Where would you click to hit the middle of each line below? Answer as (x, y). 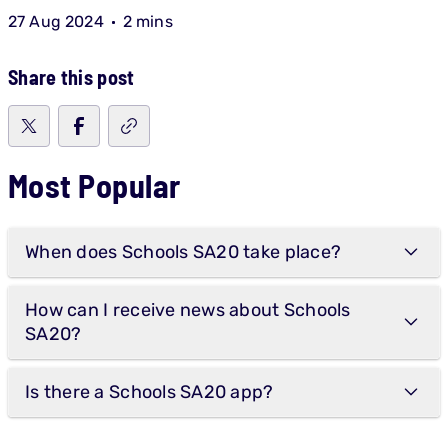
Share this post (71, 77)
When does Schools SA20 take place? (183, 252)
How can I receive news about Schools (188, 310)
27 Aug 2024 (56, 21)
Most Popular (94, 185)
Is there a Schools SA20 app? (149, 392)
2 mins (147, 21)
